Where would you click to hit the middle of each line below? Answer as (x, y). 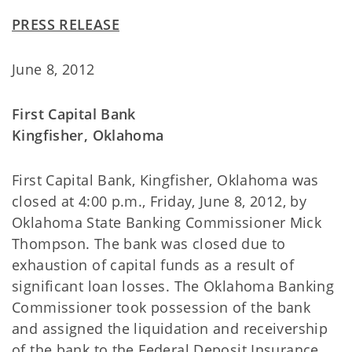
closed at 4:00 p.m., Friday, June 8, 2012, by (159, 201)
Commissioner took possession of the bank (161, 307)
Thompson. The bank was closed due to (149, 244)
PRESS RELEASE (66, 24)
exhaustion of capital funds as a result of (153, 265)
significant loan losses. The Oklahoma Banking (173, 286)
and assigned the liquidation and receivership (170, 328)
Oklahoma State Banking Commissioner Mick (167, 222)
